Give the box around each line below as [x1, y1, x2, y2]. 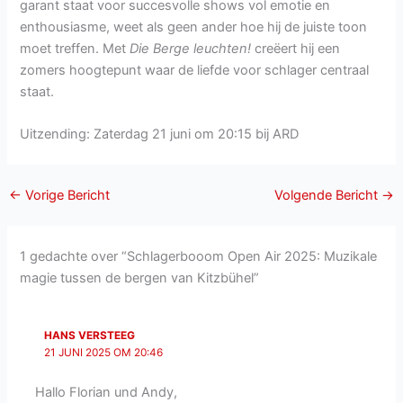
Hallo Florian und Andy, [35, 383, 178, 400]
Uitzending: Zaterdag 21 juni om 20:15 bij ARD [20, 126, 300, 142]
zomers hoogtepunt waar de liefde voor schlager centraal [20, 61, 370, 78]
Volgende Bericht [274, 186, 382, 203]
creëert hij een [251, 40, 341, 57]
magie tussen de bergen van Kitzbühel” [20, 269, 260, 286]
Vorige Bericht [21, 186, 110, 203]
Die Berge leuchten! [130, 40, 252, 57]
